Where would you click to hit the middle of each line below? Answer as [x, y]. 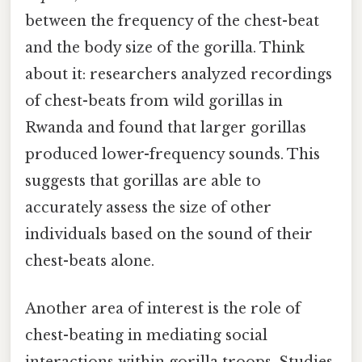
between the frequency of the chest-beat [172, 21]
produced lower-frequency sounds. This [173, 154]
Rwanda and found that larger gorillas [166, 127]
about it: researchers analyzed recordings [179, 74]
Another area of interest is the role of [163, 309]
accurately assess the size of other [148, 207]
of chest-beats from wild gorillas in [154, 101]
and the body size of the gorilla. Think [165, 47]
